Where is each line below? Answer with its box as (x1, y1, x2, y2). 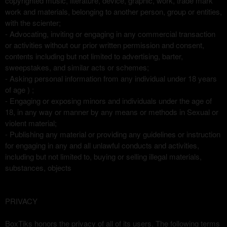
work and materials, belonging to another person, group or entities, (5, 6, 222, 17)
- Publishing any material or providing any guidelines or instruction (5, 129, 220, 139)
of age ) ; (5, 84, 34, 95)
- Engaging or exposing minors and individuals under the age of (5, 95, 212, 106)
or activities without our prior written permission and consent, (5, 40, 204, 50)
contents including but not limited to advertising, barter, (5, 51, 183, 61)
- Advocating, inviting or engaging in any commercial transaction (5, 28, 215, 39)
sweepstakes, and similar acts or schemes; (5, 62, 149, 72)
